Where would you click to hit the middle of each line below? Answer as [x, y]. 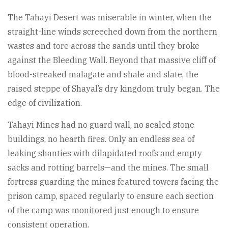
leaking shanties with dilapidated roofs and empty [105, 153]
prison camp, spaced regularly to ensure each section [111, 196]
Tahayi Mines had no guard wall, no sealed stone [101, 124]
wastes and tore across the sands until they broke [104, 46]
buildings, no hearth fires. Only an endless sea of [101, 139]
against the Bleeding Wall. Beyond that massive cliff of [112, 60]
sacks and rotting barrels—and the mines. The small [108, 167]
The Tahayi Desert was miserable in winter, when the [110, 17]
